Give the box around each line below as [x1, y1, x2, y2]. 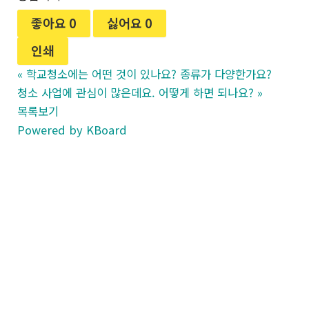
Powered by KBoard [17, 121, 128, 138]
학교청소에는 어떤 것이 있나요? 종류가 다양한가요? [26, 65, 272, 82]
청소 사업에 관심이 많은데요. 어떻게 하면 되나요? [17, 83, 255, 101]
